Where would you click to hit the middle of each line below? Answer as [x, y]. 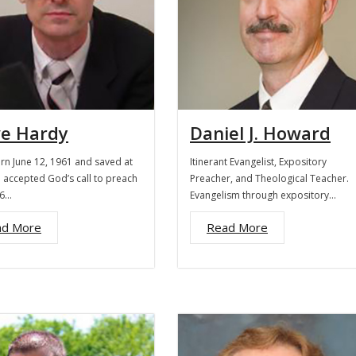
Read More [237, 227]
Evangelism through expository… [263, 195]
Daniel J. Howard [260, 133]
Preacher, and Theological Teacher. [269, 178]
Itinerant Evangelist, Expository [258, 162]
